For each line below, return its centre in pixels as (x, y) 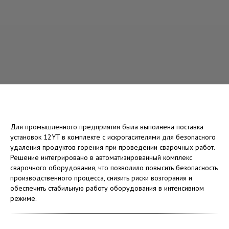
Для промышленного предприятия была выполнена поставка (107, 127)
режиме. (24, 198)
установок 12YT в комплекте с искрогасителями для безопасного (113, 137)
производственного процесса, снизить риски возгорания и (101, 178)
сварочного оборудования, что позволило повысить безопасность (114, 167)
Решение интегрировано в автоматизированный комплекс (101, 157)
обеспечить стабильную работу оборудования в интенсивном (107, 188)
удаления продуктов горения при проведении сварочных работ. (112, 147)
